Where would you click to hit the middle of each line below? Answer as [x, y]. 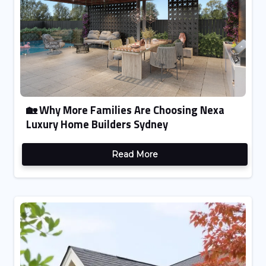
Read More [134, 154]
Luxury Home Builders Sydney [97, 124]
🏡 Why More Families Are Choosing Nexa [125, 110]
